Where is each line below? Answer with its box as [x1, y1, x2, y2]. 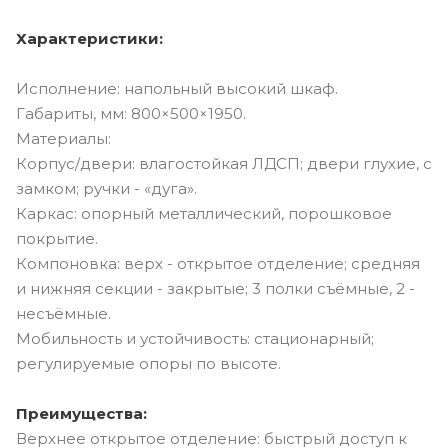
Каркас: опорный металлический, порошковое [16, 203, 392, 223]
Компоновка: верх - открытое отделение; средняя [16, 253, 420, 273]
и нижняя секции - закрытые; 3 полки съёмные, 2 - [16, 278, 415, 298]
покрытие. [16, 228, 98, 248]
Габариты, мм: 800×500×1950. [16, 103, 246, 123]
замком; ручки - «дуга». [16, 178, 197, 198]
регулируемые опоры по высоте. [16, 353, 281, 373]
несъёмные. [16, 303, 111, 323]
